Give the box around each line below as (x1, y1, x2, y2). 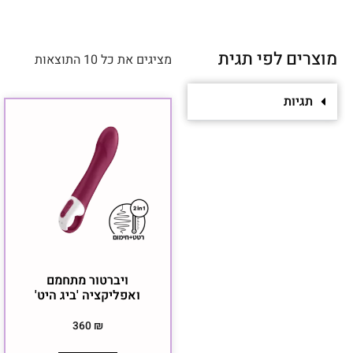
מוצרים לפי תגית (218, 46, 337, 72)
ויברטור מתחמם (46, 271, 129, 291)
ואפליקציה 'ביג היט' (35, 286, 141, 306)
